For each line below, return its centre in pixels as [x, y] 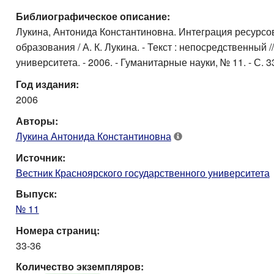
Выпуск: [36, 194]
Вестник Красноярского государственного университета [143, 172]
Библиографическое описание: [93, 16]
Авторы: [37, 121]
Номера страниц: [57, 230]
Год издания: [47, 84]
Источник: [40, 157]
